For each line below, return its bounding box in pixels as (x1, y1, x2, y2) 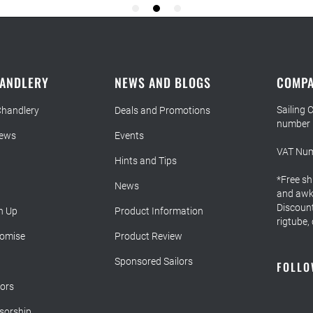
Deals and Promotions (115, 105, 211, 117)
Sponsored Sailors (115, 256, 194, 268)
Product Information (115, 205, 204, 217)
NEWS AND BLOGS (115, 73, 212, 92)
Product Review (115, 231, 183, 242)
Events (115, 130, 145, 142)
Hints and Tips (115, 155, 177, 167)
